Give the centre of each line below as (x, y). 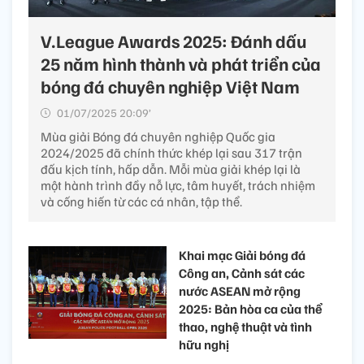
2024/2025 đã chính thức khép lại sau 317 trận (171, 153)
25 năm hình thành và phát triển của (181, 64)
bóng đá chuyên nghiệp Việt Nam (170, 87)
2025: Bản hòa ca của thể (250, 309)
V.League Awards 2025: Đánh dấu (173, 41)
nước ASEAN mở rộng (240, 291)
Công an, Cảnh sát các (242, 273)
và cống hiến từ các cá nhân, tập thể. (141, 202)
